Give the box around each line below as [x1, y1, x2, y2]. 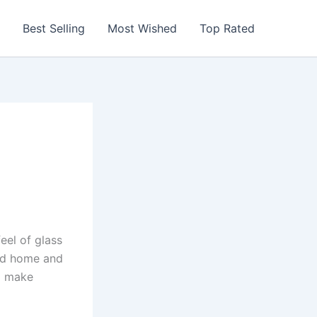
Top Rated [200, 21, 255, 35]
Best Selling [23, 21, 85, 35]
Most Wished [108, 21, 177, 35]
